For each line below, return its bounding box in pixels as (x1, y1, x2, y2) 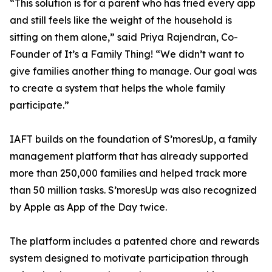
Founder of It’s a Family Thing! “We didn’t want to (10, 48, 244, 61)
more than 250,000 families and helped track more (10, 167, 247, 180)
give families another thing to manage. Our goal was (10, 65, 257, 78)
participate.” (10, 99, 69, 112)
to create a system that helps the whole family (10, 82, 225, 95)
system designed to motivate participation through (10, 252, 248, 265)
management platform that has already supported (10, 150, 248, 163)
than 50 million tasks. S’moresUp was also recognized (10, 184, 257, 197)
